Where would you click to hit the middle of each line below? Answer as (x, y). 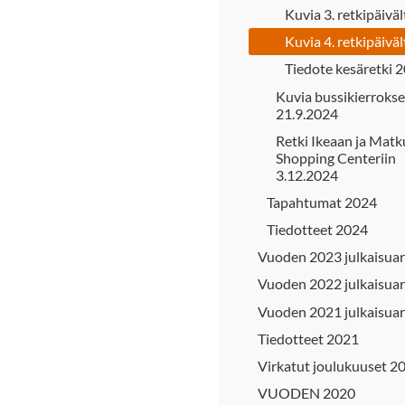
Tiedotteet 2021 (308, 338)
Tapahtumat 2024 (322, 202)
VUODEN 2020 (306, 393)
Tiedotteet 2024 (317, 230)
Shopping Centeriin (336, 157)
